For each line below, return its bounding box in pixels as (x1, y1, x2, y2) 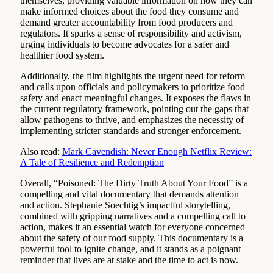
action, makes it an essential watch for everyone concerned (20, 221, 245, 232)
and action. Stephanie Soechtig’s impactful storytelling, (20, 199, 230, 210)
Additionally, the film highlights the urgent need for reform (20, 70, 245, 81)
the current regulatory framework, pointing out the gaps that (20, 103, 249, 114)
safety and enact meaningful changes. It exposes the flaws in (20, 92, 251, 103)
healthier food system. (20, 49, 104, 60)
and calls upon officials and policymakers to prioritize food (20, 81, 245, 92)
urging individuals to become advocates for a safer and (20, 38, 229, 49)
